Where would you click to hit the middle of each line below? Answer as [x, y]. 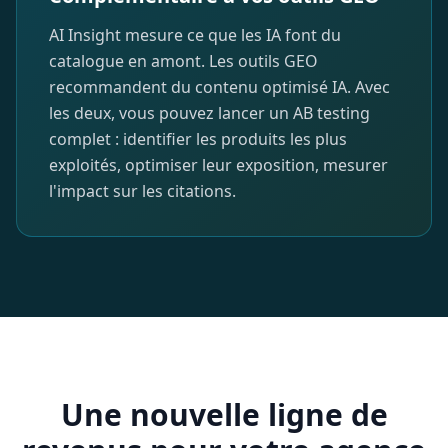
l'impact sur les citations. [142, 190]
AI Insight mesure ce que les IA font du [195, 34]
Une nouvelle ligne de [224, 414]
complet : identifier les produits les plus [198, 138]
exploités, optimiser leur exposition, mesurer [218, 164]
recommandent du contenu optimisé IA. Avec [219, 86]
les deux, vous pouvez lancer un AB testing [209, 112]
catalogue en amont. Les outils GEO [183, 60]
